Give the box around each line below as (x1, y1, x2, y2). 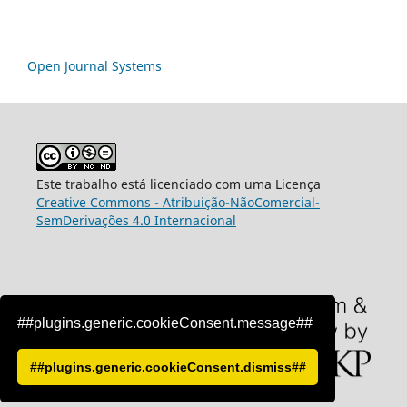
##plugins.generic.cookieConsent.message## (17, 315, 313, 332)
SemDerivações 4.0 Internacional (35, 211, 236, 229)
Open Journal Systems (27, 56, 162, 74)
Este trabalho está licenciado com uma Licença (35, 174, 321, 193)
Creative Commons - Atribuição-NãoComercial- (35, 193, 320, 211)
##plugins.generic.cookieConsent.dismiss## (29, 360, 306, 375)
